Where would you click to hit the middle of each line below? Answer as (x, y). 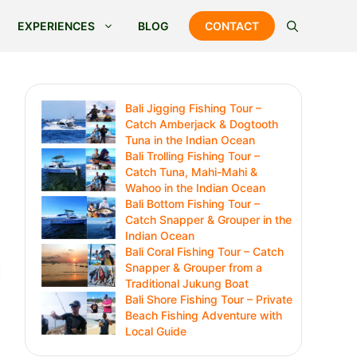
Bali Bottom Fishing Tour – (192, 204)
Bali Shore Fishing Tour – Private (208, 299)
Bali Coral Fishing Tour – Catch (204, 251)
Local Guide (155, 331)
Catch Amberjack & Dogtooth (201, 124)
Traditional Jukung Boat (186, 283)
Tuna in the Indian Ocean (190, 140)
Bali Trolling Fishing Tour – (192, 156)
